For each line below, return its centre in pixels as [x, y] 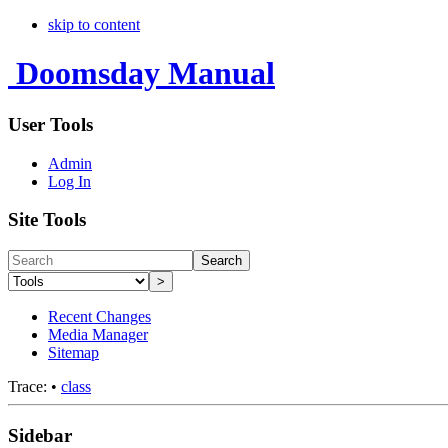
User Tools [50, 124]
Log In [69, 181]
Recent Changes [99, 317]
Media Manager [98, 335]
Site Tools [47, 220]
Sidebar [40, 435]
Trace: [27, 387]
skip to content [94, 24]
